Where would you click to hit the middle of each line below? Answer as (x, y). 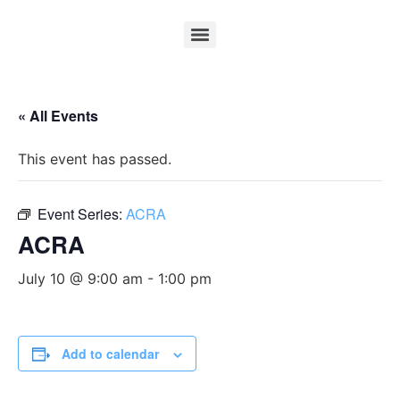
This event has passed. (95, 159)
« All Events (58, 116)
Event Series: (82, 214)
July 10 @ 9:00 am (80, 279)
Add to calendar (110, 354)
